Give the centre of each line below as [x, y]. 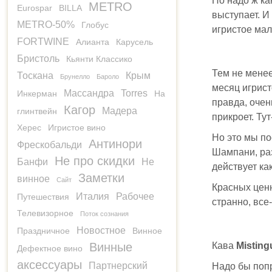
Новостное [101, 230]
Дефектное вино [50, 248]
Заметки [101, 178]
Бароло [108, 76]
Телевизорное [45, 213]
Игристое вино [77, 127]
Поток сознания [104, 214]
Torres [134, 93]
